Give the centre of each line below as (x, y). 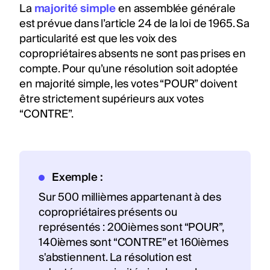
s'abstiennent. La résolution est (115, 257)
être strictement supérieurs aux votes (112, 99)
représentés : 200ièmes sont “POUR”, (131, 227)
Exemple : (77, 177)
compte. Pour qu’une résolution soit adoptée (129, 69)
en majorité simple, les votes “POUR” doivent (128, 84)
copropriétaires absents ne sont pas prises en (133, 54)
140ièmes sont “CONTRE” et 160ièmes (133, 242)
